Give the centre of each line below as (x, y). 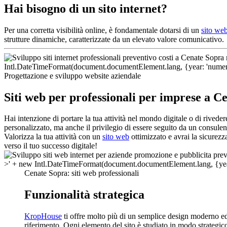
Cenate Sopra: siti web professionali (82, 173)
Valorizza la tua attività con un (53, 137)
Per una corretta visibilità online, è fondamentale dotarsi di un (103, 30)
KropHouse (43, 216)
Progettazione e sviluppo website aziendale (72, 75)
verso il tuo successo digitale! (51, 146)
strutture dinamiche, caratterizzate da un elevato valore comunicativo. (114, 39)
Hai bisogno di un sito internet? (86, 8)
